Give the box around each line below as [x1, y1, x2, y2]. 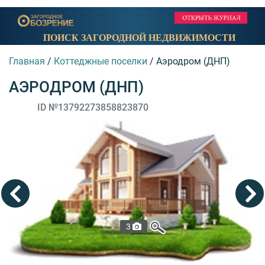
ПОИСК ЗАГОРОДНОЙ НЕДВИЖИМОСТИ [43, 33, 235, 43]
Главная [9, 56, 45, 67]
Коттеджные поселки [54, 56, 147, 67]
